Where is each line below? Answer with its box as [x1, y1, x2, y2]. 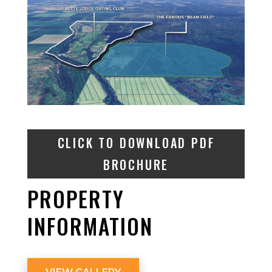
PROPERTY [27, 182, 124, 214]
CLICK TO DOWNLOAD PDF [57, 134, 215, 152]
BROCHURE [103, 155, 169, 174]
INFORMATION [27, 209, 153, 242]
